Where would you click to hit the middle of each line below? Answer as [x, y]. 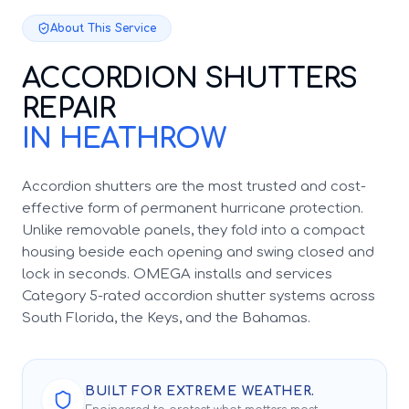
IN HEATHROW [124, 139]
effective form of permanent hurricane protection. [193, 208]
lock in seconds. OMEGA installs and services [177, 274]
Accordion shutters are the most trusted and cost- [194, 186]
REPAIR [69, 109]
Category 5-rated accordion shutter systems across [199, 296]
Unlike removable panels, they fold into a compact [194, 230]
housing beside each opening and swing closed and [198, 252]
